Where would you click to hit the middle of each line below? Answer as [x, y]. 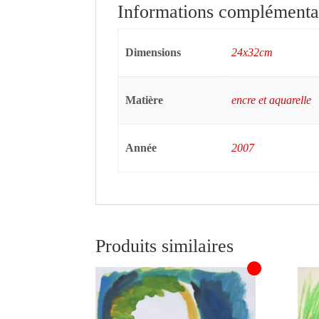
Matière [144, 100]
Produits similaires [165, 246]
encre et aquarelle [271, 100]
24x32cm [252, 52]
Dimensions [153, 52]
